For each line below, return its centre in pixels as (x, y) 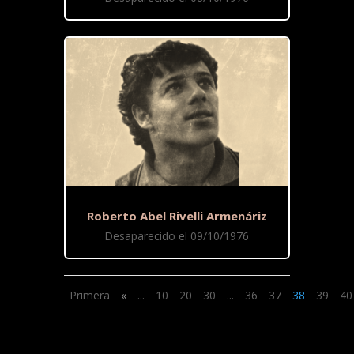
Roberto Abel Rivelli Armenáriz (177, 215)
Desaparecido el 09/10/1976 (177, 235)
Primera (89, 295)
